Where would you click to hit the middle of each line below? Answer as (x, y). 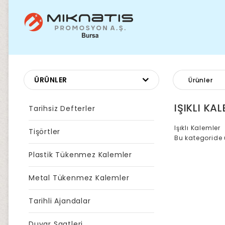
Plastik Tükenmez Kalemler (80, 155)
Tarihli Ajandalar (60, 201)
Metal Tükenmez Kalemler (79, 178)
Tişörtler (45, 132)
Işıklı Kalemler (197, 128)
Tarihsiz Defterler (62, 108)
